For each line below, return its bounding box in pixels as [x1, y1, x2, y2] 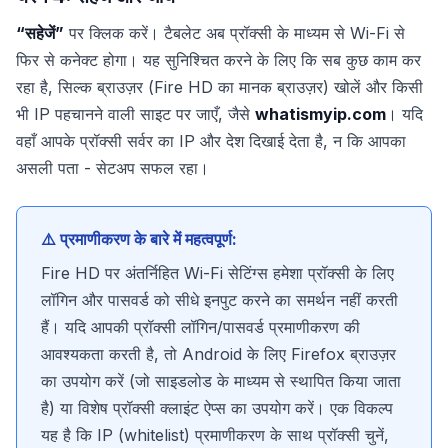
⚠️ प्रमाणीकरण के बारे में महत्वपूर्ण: [41, 229, 237, 250]
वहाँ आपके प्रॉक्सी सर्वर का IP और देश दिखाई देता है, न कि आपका [16, 130, 406, 151]
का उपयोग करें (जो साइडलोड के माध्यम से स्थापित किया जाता [41, 371, 401, 392]
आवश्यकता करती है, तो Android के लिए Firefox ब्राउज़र [41, 344, 396, 365]
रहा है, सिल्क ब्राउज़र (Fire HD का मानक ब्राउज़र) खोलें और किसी [16, 76, 423, 97]
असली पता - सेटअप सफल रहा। [16, 157, 209, 178]
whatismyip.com [255, 103, 386, 124]
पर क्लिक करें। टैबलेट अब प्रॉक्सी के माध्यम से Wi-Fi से [64, 22, 405, 43]
